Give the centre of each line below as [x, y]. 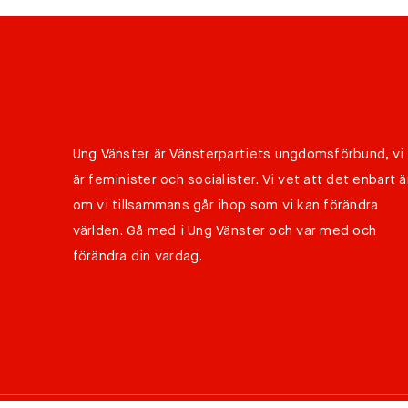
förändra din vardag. [138, 256]
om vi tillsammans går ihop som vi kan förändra [225, 205]
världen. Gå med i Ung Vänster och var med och [224, 230]
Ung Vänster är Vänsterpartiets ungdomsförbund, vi [238, 154]
